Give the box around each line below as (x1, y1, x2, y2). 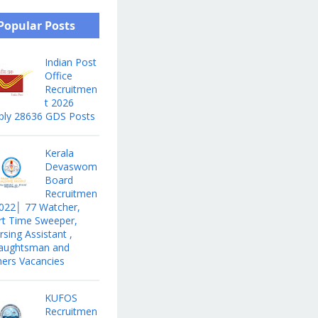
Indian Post (44, 55, 97, 70)
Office (44, 69, 72, 83)
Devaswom (44, 160, 97, 174)
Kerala (44, 146, 74, 160)
